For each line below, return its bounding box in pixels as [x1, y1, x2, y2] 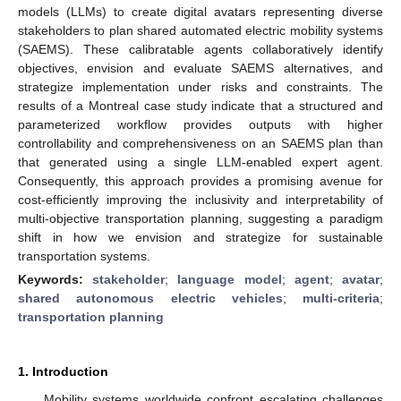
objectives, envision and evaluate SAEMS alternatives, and [18, 60, 383, 75]
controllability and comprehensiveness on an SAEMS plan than [18, 135, 383, 150]
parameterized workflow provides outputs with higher [18, 116, 383, 132]
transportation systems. [18, 248, 150, 263]
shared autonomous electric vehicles [18, 290, 283, 305]
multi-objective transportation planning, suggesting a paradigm [18, 210, 383, 226]
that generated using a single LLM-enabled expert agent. [18, 154, 383, 169]
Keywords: [18, 271, 93, 286]
